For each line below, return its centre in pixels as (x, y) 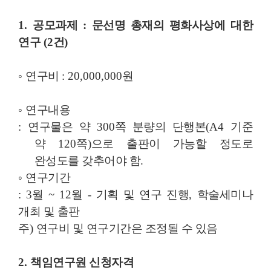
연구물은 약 (59, 126)
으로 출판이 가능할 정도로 (172, 143)
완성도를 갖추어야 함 (87, 160)
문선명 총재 (122, 25)
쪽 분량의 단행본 (160, 126)
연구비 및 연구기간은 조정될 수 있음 (127, 228)
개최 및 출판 (49, 211)
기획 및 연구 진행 (142, 194)
